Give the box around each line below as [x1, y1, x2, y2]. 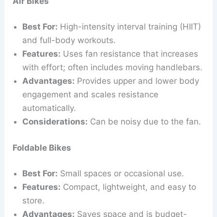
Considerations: [22, 117, 88, 127]
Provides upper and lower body [75, 76, 200, 86]
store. [22, 196, 45, 206]
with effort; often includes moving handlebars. [22, 62, 203, 73]
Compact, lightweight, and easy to [61, 182, 197, 192]
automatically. [22, 103, 77, 113]
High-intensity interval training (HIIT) [58, 22, 201, 32]
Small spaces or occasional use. [58, 169, 185, 179]
